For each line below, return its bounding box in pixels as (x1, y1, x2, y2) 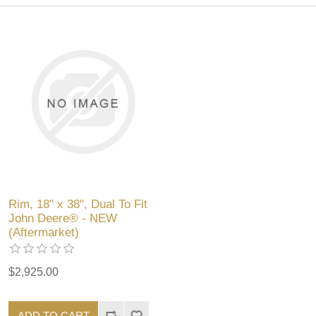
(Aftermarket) (8, 226, 80, 240)
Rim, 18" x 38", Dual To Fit (8, 197, 148, 212)
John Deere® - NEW (8, 212, 118, 226)
